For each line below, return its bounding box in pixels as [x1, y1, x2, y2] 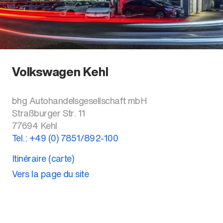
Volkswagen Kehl [12, 63, 109, 81]
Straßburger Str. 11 [12, 107, 86, 119]
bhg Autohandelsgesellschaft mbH [12, 94, 147, 107]
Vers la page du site [12, 167, 89, 180]
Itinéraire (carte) [12, 152, 75, 165]
